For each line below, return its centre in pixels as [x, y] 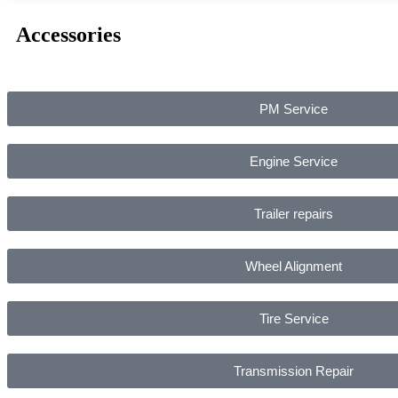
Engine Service [294, 161]
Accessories [68, 34]
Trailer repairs [294, 213]
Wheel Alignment [294, 266]
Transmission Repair [294, 370]
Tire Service [294, 318]
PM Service [294, 108]
